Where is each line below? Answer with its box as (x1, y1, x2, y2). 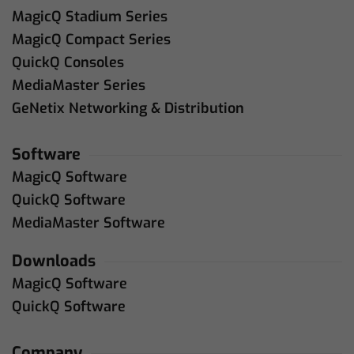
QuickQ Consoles (12, 52, 124, 72)
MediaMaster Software (12, 213, 165, 232)
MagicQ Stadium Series (12, 6, 168, 26)
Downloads (12, 250, 96, 272)
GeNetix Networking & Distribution (12, 98, 244, 118)
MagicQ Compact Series (12, 29, 171, 49)
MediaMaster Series (12, 75, 145, 95)
